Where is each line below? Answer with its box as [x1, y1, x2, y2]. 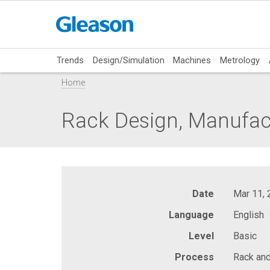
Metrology [219, 54, 260, 66]
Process [175, 251, 214, 263]
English [233, 209, 264, 221]
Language [169, 209, 214, 221]
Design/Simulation [92, 54, 165, 66]
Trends [57, 54, 84, 66]
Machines [173, 54, 212, 66]
